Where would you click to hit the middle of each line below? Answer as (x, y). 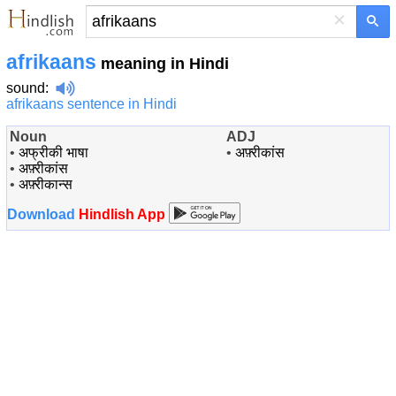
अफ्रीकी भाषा (53, 152)
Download (41, 214)
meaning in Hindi (163, 64)
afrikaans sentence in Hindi (91, 104)
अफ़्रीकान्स (46, 184)
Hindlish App (122, 214)
